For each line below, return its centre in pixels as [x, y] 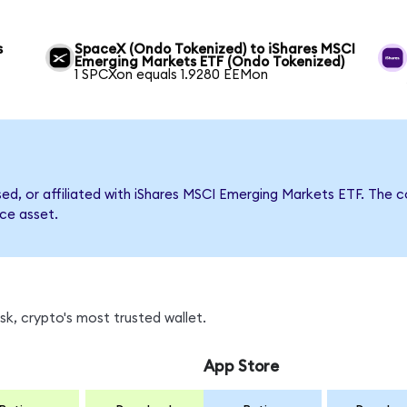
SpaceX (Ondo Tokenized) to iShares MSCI [215, 49]
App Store [241, 366]
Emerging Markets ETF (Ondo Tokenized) [210, 62]
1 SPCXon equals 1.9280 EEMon [172, 74]
